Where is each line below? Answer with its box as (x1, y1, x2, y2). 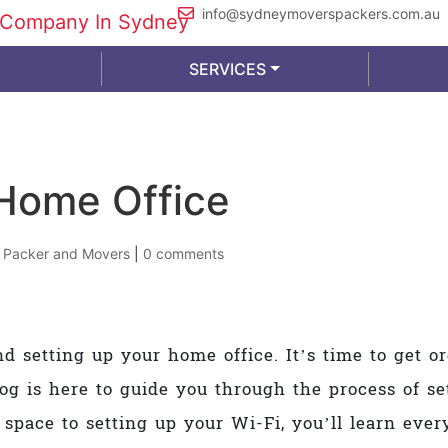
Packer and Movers (3, 245, 130, 262)
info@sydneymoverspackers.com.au (202, 5, 441, 22)
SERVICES (188, 59, 266, 79)
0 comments (143, 245, 224, 262)
